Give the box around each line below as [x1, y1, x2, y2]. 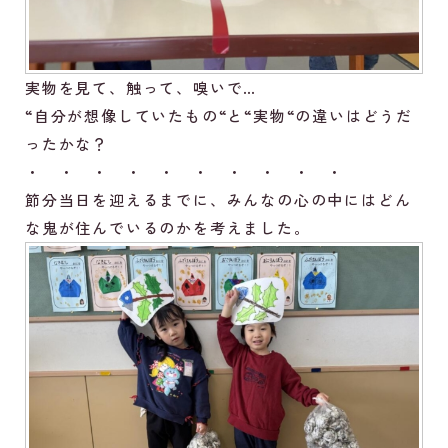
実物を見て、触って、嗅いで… [25, 77, 258, 99]
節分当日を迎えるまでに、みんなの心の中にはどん [25, 189, 412, 211]
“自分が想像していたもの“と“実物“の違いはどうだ [25, 105, 413, 127]
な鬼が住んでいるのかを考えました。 [25, 217, 311, 239]
